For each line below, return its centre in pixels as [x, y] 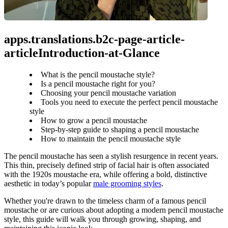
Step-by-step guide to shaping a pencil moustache [120, 129]
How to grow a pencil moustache [94, 120]
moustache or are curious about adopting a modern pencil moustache [114, 210]
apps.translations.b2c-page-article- [94, 39]
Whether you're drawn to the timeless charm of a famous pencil [105, 201]
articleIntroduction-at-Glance [82, 53]
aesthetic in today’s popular [49, 183]
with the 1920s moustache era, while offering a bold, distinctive [106, 174]
